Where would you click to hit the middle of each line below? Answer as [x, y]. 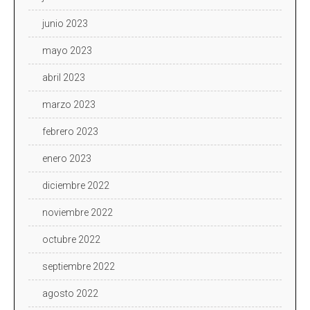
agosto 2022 [70, 293]
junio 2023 [65, 23]
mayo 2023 [67, 50]
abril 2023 [64, 77]
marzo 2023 [69, 104]
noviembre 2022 [77, 212]
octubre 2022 [71, 239]
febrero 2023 [70, 131]
